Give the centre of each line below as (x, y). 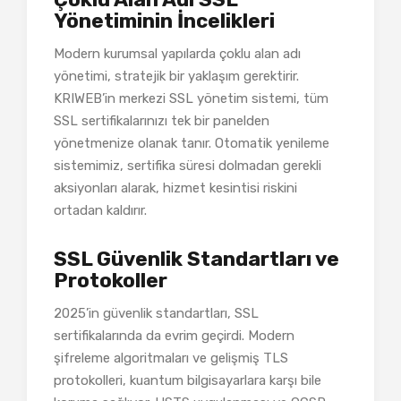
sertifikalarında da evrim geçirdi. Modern (174, 335)
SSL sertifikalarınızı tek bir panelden (162, 120)
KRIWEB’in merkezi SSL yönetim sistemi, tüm (191, 98)
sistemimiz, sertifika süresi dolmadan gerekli (188, 165)
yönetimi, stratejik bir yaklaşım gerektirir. (176, 76)
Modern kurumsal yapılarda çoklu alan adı (177, 53)
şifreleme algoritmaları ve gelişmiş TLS (171, 358)
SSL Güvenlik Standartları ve (196, 259)
